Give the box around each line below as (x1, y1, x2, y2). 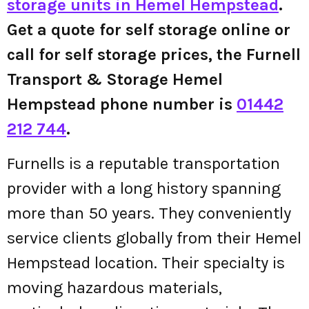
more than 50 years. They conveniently (7, 203, 291, 223)
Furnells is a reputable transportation (7, 154, 280, 174)
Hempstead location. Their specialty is (7, 253, 285, 273)
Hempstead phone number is (7, 94, 237, 114)
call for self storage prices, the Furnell (7, 45, 301, 64)
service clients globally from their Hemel (7, 228, 301, 248)
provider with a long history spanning (7, 179, 281, 199)
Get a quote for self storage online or (7, 20, 290, 39)
